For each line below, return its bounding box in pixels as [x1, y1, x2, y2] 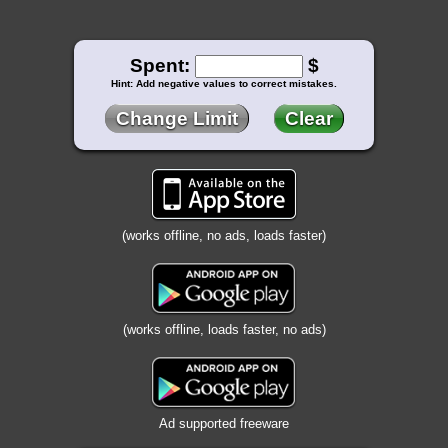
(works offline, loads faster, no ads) [122, 322, 326, 337]
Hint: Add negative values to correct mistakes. [111, 78, 337, 89]
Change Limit [115, 108, 238, 129]
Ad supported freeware [159, 416, 289, 431]
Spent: [129, 55, 195, 76]
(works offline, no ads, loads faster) [122, 228, 326, 243]
